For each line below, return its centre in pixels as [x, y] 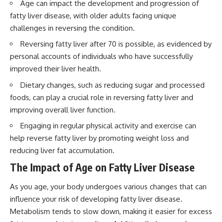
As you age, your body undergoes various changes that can [108, 187]
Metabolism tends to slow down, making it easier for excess [111, 212]
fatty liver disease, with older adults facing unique [93, 15]
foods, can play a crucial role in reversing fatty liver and [102, 97]
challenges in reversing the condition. [72, 28]
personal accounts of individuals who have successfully [101, 56]
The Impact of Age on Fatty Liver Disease [102, 167]
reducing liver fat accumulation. [62, 151]
